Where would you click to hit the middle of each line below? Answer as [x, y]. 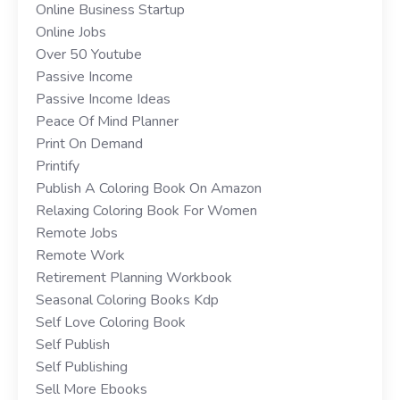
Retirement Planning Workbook [134, 277]
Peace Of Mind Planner [107, 121]
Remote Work [80, 255]
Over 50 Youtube [89, 54]
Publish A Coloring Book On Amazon [149, 188]
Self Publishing [82, 367]
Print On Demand [89, 143]
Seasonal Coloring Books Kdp [127, 300]
